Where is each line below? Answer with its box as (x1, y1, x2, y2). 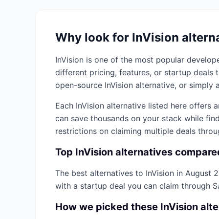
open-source (55, 80, 105, 90)
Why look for (55, 30, 132, 44)
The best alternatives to (55, 168, 146, 178)
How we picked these (55, 201, 160, 213)
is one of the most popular (84, 55, 187, 65)
